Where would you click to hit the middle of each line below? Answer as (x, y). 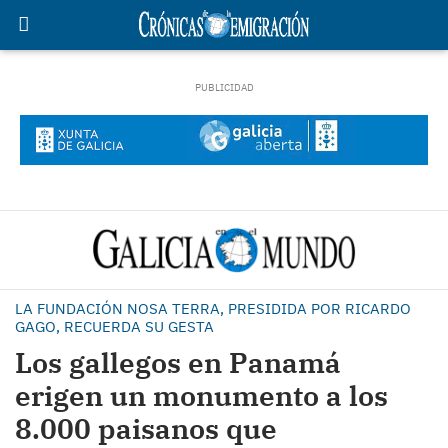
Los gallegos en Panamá (178, 362)
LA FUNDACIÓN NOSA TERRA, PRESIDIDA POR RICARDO (213, 308)
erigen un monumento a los (201, 395)
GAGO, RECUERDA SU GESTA (114, 326)
